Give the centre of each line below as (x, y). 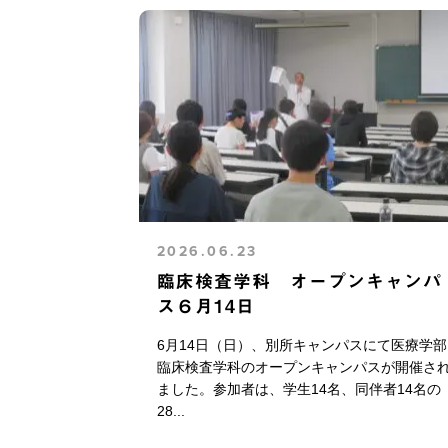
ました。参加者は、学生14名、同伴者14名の (298, 388)
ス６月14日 (205, 305)
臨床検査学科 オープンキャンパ (299, 280)
